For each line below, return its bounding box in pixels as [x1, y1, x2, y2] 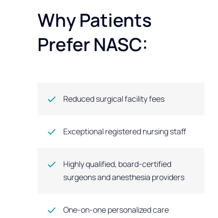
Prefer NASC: [37, 32, 148, 57]
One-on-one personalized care [63, 204, 169, 216]
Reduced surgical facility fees [63, 93, 165, 105]
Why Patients [37, 8, 152, 33]
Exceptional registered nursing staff [63, 126, 186, 137]
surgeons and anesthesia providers [63, 172, 185, 183]
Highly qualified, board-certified [63, 159, 172, 170]
